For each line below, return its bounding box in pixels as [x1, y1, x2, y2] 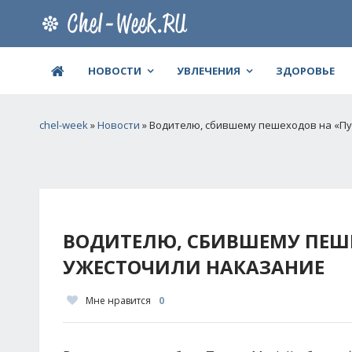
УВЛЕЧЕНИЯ [177, 64, 240, 78]
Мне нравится [86, 294, 151, 307]
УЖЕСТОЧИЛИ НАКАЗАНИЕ [63, 254, 324, 280]
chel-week [39, 118, 88, 132]
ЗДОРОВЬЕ [276, 64, 335, 78]
